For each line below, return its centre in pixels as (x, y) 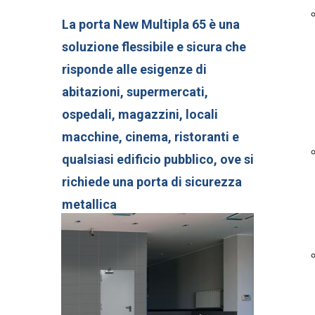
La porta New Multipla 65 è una (151, 24)
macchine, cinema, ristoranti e (150, 137)
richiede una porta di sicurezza (152, 182)
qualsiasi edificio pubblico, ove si (158, 159)
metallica (89, 204)
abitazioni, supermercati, (135, 92)
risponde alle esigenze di (134, 69)
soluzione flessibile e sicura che (154, 47)
